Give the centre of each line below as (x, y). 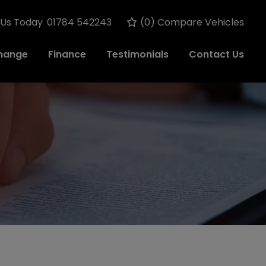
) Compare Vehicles (197, 22)
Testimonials (137, 54)
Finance (67, 54)
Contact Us (216, 54)
